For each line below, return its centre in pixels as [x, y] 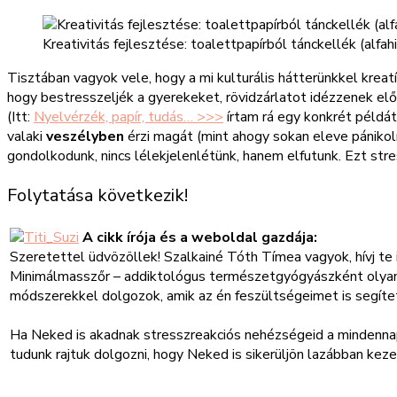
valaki [27, 137]
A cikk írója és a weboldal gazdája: [198, 238]
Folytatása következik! [97, 196]
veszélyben [85, 137]
